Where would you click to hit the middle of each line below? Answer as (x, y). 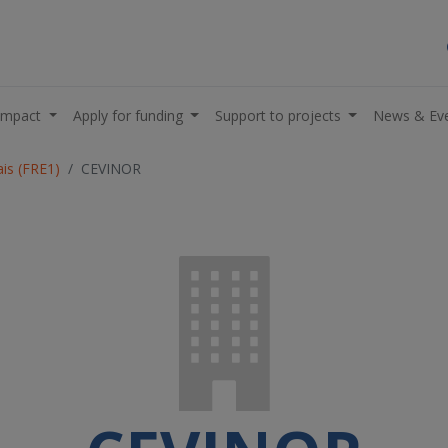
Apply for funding (127, 115)
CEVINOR (111, 168)
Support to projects (277, 115)
